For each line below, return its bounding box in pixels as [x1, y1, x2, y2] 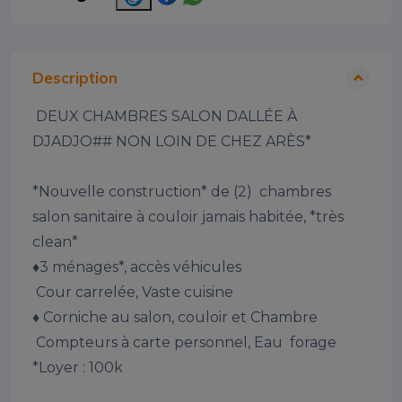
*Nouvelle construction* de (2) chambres [32, 183, 331, 201]
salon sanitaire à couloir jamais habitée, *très [32, 208, 344, 226]
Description [32, 68, 118, 88]
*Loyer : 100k [32, 359, 123, 377]
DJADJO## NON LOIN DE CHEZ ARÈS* [32, 133, 311, 151]
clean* [32, 233, 78, 251]
